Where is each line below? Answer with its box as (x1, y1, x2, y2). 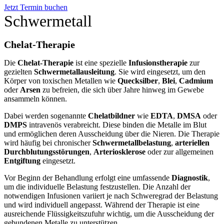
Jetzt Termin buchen (4, 3, 67, 12)
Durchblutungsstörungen (4, 147, 89, 156)
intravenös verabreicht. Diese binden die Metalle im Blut (27, 120, 206, 129)
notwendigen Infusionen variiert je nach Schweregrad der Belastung (4, 191, 218, 200)
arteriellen (175, 138, 209, 147)
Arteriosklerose (93, 147, 145, 156)
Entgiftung (4, 156, 40, 165)
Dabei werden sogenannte (4, 111, 88, 120)
